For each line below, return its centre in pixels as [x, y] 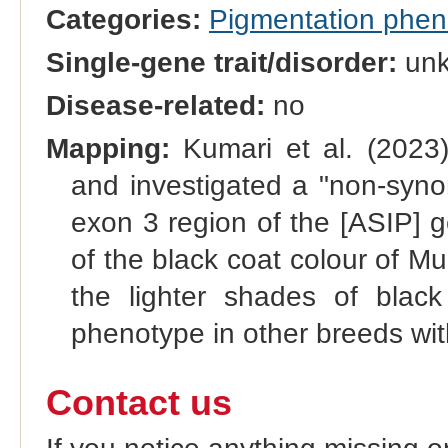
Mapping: [107, 148]
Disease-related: [155, 105]
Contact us [138, 402]
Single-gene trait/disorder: [221, 62]
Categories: [123, 19]
